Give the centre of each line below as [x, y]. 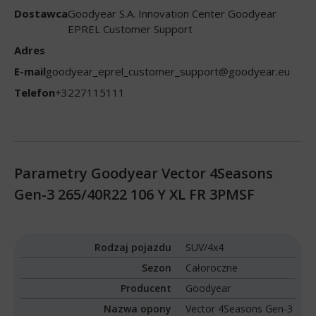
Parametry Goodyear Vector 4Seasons [144, 173]
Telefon [35, 92]
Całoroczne [212, 267]
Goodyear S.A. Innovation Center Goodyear [172, 13]
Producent [146, 288]
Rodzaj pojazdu [133, 247]
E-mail [30, 71]
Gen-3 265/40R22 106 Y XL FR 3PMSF [134, 194]
